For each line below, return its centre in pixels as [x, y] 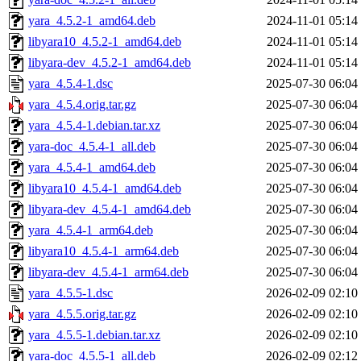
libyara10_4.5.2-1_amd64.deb [105, 42]
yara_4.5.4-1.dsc [71, 84]
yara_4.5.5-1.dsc [71, 293]
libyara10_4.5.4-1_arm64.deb [104, 251]
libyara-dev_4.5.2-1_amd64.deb [110, 63]
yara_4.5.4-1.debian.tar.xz [94, 126]
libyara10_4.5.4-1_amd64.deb [105, 189]
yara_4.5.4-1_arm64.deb [91, 230]
